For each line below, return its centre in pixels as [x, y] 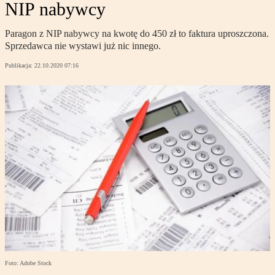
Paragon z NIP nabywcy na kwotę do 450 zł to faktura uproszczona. [137, 34]
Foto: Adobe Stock [28, 263]
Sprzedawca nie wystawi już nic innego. [83, 46]
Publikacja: [20, 66]
